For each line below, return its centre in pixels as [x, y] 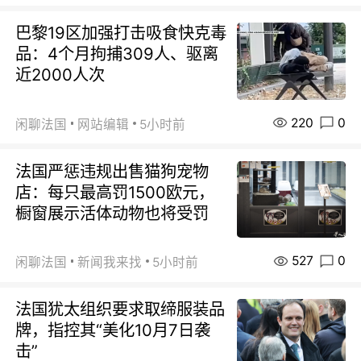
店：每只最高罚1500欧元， [115, 192]
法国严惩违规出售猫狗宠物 [112, 171]
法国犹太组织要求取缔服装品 [120, 309]
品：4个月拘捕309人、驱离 [117, 54]
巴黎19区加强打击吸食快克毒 [121, 33]
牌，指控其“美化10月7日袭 [113, 330]
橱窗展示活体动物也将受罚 [112, 213]
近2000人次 [60, 75]
